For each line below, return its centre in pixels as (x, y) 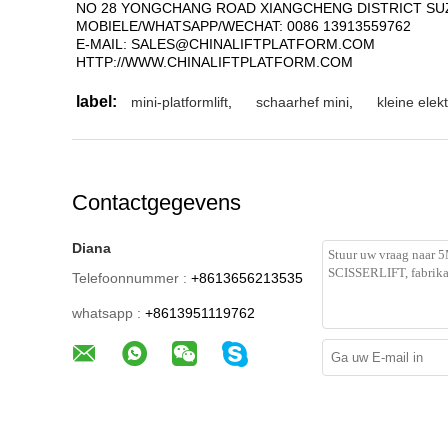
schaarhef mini (302, 102)
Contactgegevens (156, 202)
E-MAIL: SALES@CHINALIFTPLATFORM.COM (225, 44)
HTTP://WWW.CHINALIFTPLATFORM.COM (214, 62)
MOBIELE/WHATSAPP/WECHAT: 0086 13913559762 (243, 26)
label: (96, 101)
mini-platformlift (179, 102)
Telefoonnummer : (129, 278)
